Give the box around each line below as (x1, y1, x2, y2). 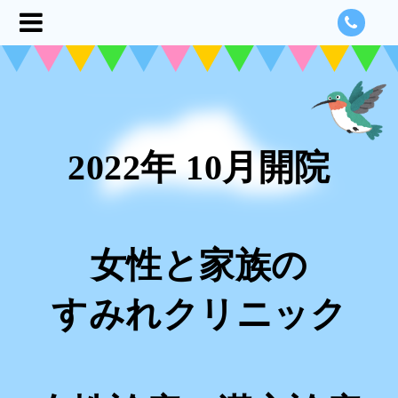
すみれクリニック (52, 294, 346, 334)
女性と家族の (90, 245, 308, 285)
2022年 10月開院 (68, 147, 330, 187)
